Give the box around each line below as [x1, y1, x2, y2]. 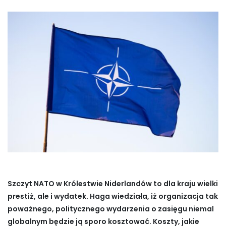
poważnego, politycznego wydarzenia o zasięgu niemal [8, 203, 214, 214]
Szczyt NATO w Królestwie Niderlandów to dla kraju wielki [8, 178, 218, 189]
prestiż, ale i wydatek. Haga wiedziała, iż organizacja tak [8, 191, 218, 201]
